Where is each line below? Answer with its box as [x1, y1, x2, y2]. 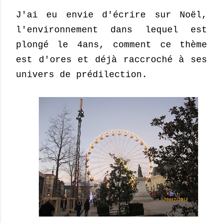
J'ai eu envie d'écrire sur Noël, [16, 10, 207, 20]
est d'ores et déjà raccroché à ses [16, 55, 207, 65]
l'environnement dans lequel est [16, 25, 207, 35]
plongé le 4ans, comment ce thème [16, 40, 207, 50]
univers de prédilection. [16, 70, 147, 80]
